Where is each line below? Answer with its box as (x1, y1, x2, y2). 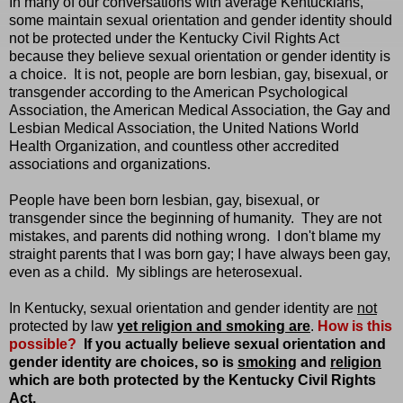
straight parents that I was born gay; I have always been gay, (9, 246, 390, 263)
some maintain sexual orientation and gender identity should (9, 13, 392, 29)
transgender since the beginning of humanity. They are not (9, 210, 381, 227)
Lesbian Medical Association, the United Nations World (9, 121, 359, 137)
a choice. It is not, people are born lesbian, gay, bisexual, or (9, 67, 388, 83)
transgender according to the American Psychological (9, 85, 348, 101)
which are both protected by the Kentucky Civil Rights (9, 372, 376, 389)
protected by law (9, 318, 117, 335)
